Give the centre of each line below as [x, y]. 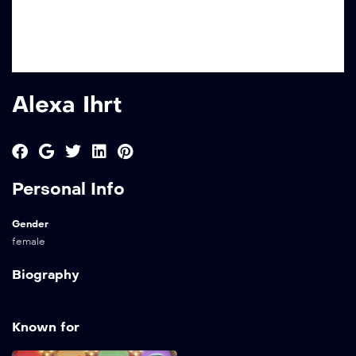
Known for [46, 327]
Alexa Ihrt [67, 104]
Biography [46, 275]
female [29, 242]
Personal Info [68, 190]
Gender [30, 224]
